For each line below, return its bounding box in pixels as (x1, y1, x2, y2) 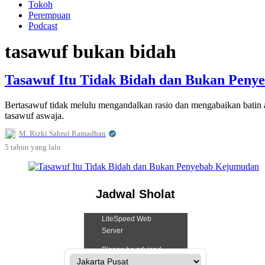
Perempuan (28, 10, 70, 20)
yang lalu (31, 143, 61, 152)
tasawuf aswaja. (5, 111, 64, 121)
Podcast (28, 21, 57, 31)
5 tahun (5, 143, 31, 152)
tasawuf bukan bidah (5, 41, 176, 62)
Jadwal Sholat (96, 188, 176, 201)
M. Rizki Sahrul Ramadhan (19, 129, 106, 138)
